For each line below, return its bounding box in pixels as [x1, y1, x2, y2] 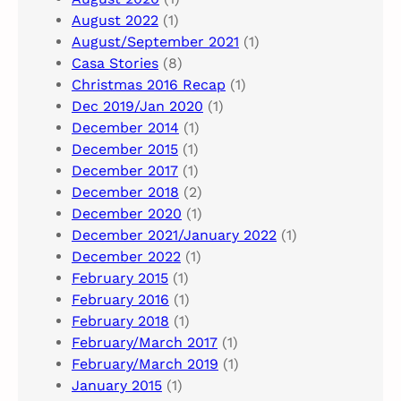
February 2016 [72, 291, 169, 309]
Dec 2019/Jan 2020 [72, 98, 203, 115]
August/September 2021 [72, 33, 239, 51]
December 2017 [72, 162, 178, 180]
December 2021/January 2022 [72, 226, 277, 244]
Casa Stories [72, 55, 158, 73]
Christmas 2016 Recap [72, 76, 226, 94]
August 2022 [72, 12, 158, 30]
